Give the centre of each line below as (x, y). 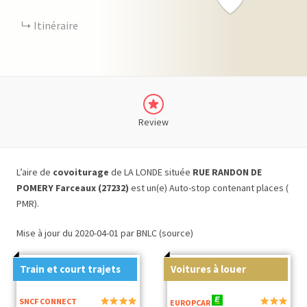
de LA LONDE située (152, 172)
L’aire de (35, 172)
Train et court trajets (71, 269)
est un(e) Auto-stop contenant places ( (209, 188)
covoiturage (82, 172)
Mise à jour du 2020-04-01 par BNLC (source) (105, 233)
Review (153, 122)
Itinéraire (56, 25)
